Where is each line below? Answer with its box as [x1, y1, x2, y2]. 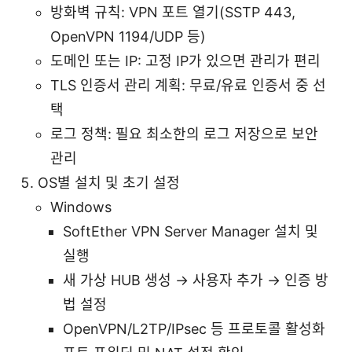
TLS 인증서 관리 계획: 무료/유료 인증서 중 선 [50, 76, 326, 93]
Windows [50, 198, 112, 215]
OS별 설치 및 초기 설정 [38, 174, 180, 191]
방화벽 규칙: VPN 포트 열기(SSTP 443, [50, 3, 295, 20]
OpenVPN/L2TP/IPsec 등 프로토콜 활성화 [63, 320, 325, 337]
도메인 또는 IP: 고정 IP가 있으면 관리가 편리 [50, 52, 321, 69]
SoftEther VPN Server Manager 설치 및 [63, 222, 318, 240]
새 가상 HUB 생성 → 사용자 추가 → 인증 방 [63, 271, 328, 288]
